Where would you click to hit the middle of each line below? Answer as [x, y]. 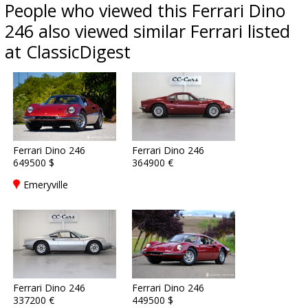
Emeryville [46, 185]
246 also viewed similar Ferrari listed [147, 31]
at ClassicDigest [68, 52]
